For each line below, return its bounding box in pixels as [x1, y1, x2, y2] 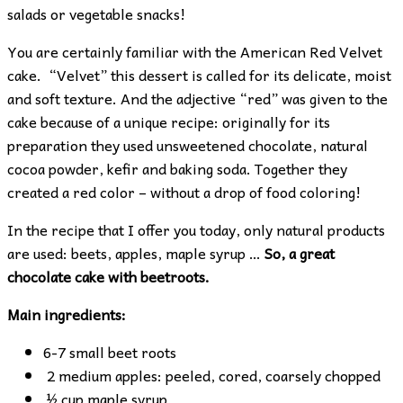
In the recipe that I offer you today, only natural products [7, 217, 385, 241]
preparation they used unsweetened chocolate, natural [7, 132, 368, 157]
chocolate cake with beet [7, 264, 170, 288]
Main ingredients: [7, 301, 126, 326]
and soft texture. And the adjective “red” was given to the [7, 85, 388, 110]
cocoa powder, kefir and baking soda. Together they [7, 156, 347, 180]
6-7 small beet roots [43, 339, 176, 363]
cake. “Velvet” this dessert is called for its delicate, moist [7, 62, 391, 86]
